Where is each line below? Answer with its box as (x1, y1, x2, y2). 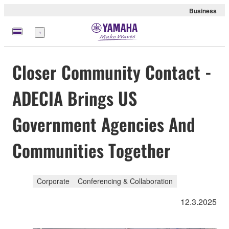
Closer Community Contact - (12, 59, 212, 85)
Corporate (37, 175, 70, 186)
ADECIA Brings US (12, 85, 137, 111)
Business (189, 6, 217, 15)
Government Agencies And (12, 111, 195, 138)
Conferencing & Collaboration (78, 175, 173, 186)
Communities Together (12, 137, 171, 164)
